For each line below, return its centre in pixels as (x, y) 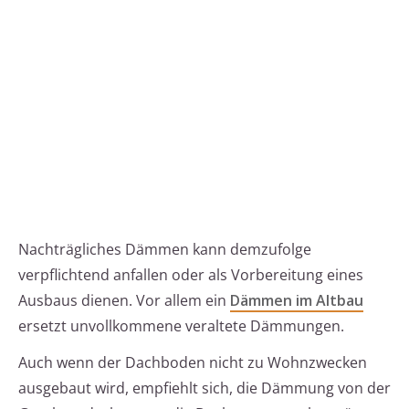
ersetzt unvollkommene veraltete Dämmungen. (181, 326)
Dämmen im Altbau (297, 301)
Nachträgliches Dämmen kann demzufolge (165, 250)
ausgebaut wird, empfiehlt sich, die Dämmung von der (204, 388)
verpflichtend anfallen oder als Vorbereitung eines (191, 275)
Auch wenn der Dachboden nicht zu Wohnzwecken (193, 363)
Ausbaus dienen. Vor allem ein (124, 301)
